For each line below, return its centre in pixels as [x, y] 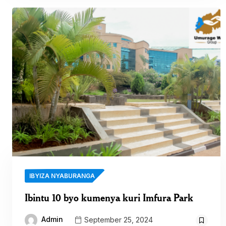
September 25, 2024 [118, 219]
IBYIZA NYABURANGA [62, 176]
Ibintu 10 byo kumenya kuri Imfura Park [109, 198]
